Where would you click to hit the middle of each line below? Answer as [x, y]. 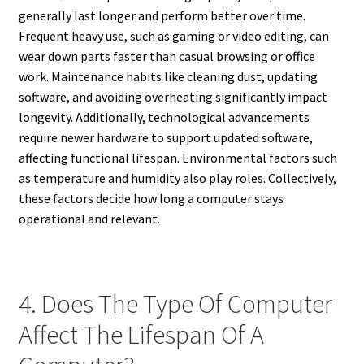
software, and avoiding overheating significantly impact [173, 97]
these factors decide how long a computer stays [151, 198]
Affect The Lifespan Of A [141, 335]
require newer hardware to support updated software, [165, 137]
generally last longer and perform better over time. [162, 15]
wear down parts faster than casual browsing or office [167, 56]
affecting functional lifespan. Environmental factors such [178, 158]
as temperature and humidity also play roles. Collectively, [177, 178]
